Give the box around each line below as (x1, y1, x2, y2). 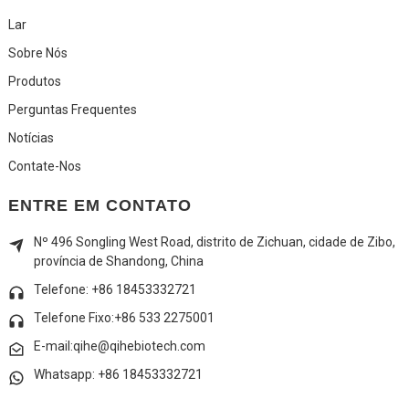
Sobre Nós (7, 46, 68, 61)
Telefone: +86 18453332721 (33, 282, 196, 298)
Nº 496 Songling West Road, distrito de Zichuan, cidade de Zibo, (33, 235, 395, 250)
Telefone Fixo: (33, 310, 114, 326)
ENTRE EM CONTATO (7, 196, 192, 215)
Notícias (7, 131, 54, 146)
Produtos (7, 74, 61, 89)
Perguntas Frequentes (7, 102, 137, 118)
